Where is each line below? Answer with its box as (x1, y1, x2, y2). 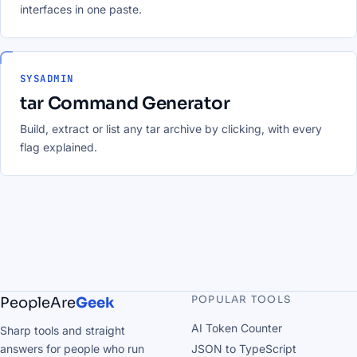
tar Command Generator (20, 92, 230, 115)
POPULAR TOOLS (191, 293, 292, 307)
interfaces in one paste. (20, 2, 142, 17)
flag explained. (20, 140, 97, 155)
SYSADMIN (20, 72, 74, 86)
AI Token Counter (191, 321, 282, 335)
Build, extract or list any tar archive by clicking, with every (20, 122, 322, 136)
